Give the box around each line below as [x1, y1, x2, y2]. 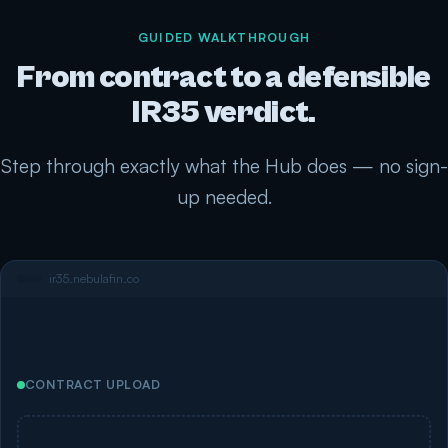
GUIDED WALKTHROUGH [137, 29, 311, 45]
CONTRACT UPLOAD [25, 376, 161, 392]
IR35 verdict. [132, 93, 316, 131]
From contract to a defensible [17, 58, 431, 96]
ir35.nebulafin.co [49, 270, 139, 286]
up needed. [176, 183, 272, 209]
